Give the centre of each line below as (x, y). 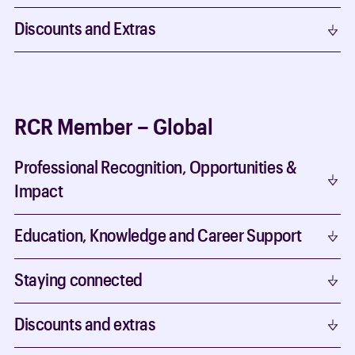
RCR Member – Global (114, 126)
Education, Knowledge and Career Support (158, 234)
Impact (39, 190)
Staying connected (78, 279)
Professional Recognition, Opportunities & (156, 166)
